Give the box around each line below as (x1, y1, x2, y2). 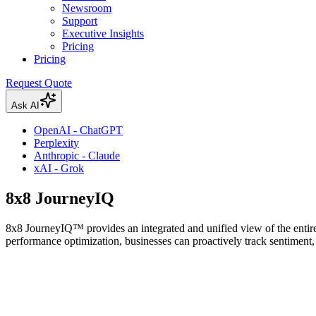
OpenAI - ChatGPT (34, 124, 123, 137)
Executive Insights (62, 28, 144, 40)
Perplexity (34, 137, 79, 150)
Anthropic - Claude (34, 150, 120, 162)
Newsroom (62, 2, 111, 15)
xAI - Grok (34, 162, 84, 175)
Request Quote (6, 77, 72, 90)
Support (62, 15, 97, 28)
